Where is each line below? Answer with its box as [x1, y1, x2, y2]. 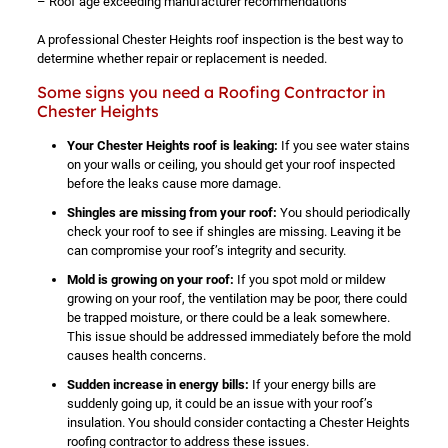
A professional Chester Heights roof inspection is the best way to [36, 32, 403, 47]
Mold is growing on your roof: [66, 272, 234, 287]
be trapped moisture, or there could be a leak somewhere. [66, 310, 390, 325]
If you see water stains [277, 138, 410, 153]
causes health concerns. [66, 348, 206, 363]
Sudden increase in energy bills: [66, 377, 249, 392]
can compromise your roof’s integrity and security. [66, 243, 346, 258]
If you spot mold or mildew [233, 272, 386, 287]
